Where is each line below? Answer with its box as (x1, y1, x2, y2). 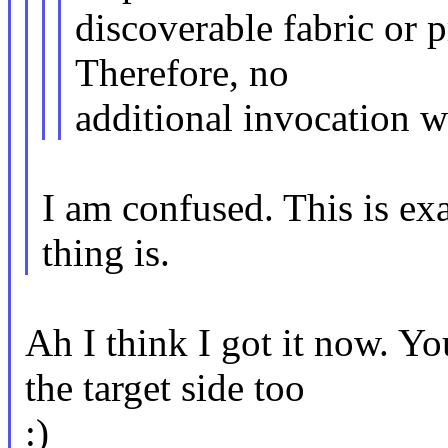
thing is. (41, 231, 170, 275)
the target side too (24, 366, 305, 410)
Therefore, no (75, 51, 290, 95)
